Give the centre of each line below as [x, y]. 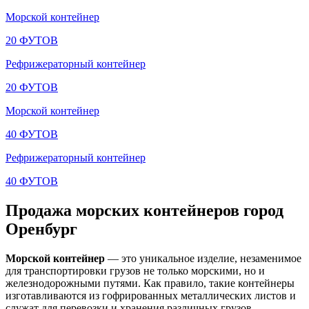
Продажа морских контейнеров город [144, 210]
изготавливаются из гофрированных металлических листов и [151, 295]
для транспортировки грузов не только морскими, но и [135, 270]
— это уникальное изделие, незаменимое [203, 258]
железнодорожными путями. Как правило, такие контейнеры [150, 283]
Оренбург [41, 229]
